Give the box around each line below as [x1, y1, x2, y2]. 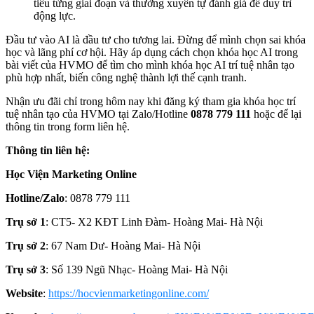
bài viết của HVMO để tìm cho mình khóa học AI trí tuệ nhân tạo [6, 59, 294, 71]
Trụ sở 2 [6, 240, 46, 252]
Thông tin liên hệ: [6, 144, 90, 157]
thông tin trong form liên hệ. [6, 121, 130, 133]
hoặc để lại [251, 108, 301, 121]
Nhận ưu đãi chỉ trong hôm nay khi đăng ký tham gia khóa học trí [6, 95, 296, 108]
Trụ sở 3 [6, 264, 46, 276]
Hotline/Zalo [6, 192, 64, 205]
